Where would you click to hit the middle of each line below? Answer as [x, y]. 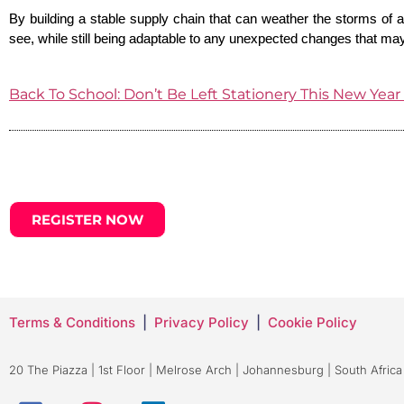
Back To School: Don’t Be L [104, 94]
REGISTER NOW [87, 219]
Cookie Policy [312, 323]
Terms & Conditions [72, 323]
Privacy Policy [202, 323]
